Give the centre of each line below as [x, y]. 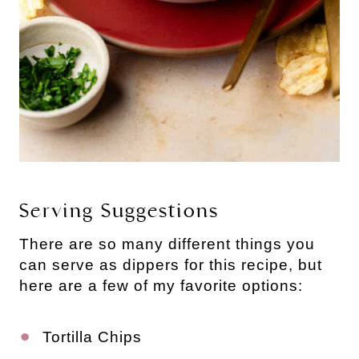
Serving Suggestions [119, 210]
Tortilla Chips [92, 337]
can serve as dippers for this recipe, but [171, 264]
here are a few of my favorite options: [161, 285]
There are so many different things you [167, 244]
